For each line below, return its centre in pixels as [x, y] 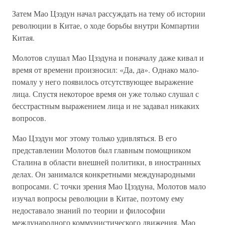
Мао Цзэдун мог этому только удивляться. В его [94, 138]
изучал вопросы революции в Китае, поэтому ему [98, 198]
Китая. [23, 37]
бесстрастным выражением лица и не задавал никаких [106, 106]
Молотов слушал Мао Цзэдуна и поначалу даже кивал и [108, 58]
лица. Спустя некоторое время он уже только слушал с [105, 94]
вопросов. [29, 118]
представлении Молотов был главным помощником [101, 150]
